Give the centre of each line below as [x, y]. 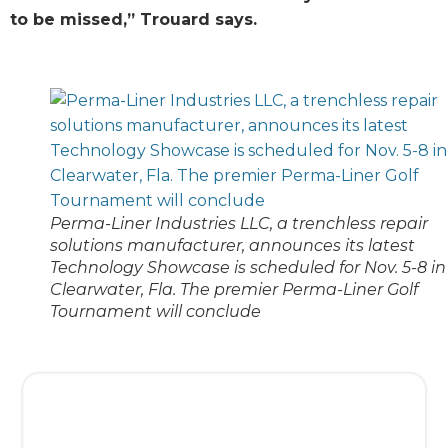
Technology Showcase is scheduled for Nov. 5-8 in [248, 267]
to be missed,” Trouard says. [136, 20]
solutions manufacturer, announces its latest [232, 245]
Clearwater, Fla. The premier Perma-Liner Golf [234, 289]
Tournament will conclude [155, 311]
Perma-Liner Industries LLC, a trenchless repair [239, 223]
